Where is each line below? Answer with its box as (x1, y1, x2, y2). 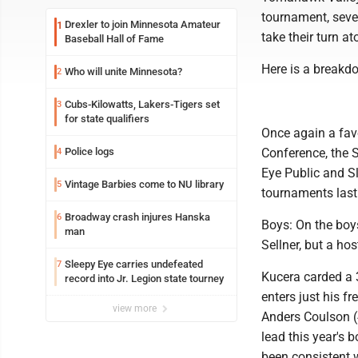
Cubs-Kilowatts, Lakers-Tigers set (65, 98, 220, 110)
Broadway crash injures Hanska (65, 211, 210, 223)
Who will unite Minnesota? (65, 66, 182, 78)
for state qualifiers (65, 113, 149, 125)
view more (113, 303, 159, 314)
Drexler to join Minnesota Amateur (65, 18, 221, 30)
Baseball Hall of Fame (65, 33, 164, 45)
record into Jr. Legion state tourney (65, 272, 224, 284)
